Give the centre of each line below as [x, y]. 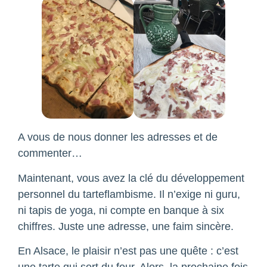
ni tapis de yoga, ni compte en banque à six [121, 210]
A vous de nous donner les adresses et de [118, 137]
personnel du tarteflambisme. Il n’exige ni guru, [129, 194]
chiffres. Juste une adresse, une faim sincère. [126, 226]
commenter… [50, 153]
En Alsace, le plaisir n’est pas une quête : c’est [128, 251]
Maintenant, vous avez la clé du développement [131, 178]
